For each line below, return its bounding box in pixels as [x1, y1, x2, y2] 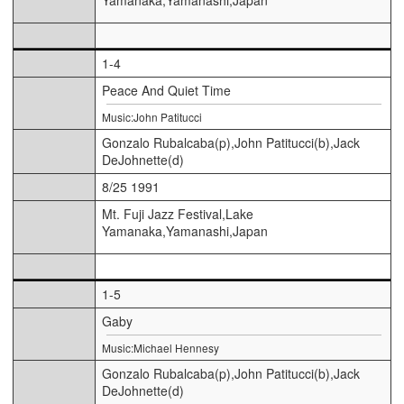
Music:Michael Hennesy [102, 339, 219, 355]
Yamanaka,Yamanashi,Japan [102, 221, 268, 240]
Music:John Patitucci [102, 108, 202, 124]
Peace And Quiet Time [102, 80, 231, 99]
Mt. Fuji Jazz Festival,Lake [102, 204, 253, 223]
